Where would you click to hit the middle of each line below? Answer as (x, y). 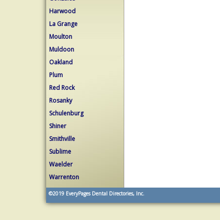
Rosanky (61, 100)
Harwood (62, 11)
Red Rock (62, 88)
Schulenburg (66, 113)
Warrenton (64, 177)
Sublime (60, 151)
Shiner (58, 126)
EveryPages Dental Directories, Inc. (104, 193)
